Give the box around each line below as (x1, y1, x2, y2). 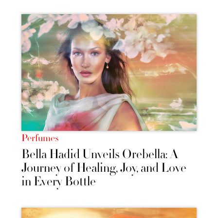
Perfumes (21, 132, 58, 145)
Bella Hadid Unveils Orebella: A (21, 146, 178, 163)
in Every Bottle (21, 173, 96, 190)
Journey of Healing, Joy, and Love (21, 160, 186, 177)
